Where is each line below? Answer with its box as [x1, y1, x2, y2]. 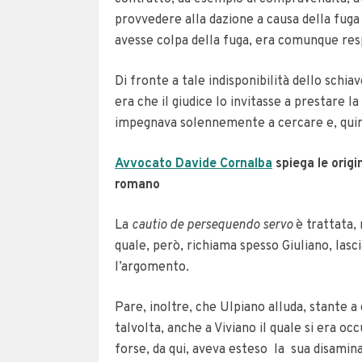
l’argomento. [115, 259, 189, 276]
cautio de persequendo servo [132, 217, 296, 234]
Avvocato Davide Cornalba [115, 156, 272, 172]
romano [115, 177, 160, 193]
